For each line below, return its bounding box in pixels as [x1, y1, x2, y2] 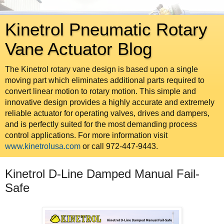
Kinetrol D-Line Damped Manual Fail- [5, 167, 199, 180]
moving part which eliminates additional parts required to [5, 76, 204, 84]
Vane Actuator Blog [5, 39, 152, 58]
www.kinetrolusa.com [5, 142, 80, 150]
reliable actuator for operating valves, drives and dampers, [5, 109, 209, 117]
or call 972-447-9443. [80, 142, 158, 150]
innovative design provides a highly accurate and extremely [5, 98, 214, 106]
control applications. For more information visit [5, 131, 167, 139]
